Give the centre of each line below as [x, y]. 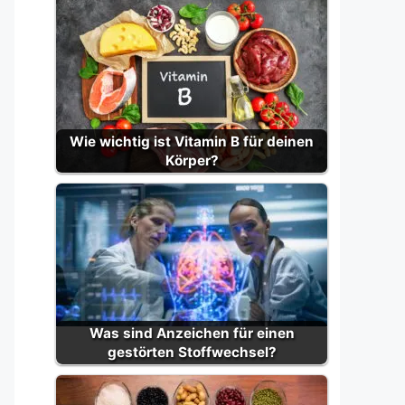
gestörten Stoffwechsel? [192, 352]
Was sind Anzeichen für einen [192, 333]
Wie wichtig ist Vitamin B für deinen [192, 141]
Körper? [192, 160]
